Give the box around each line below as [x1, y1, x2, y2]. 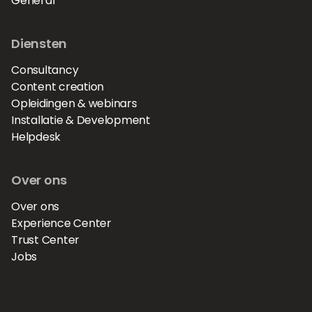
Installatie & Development [11, 112, 150, 128]
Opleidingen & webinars [11, 95, 137, 111]
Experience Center [11, 215, 111, 231]
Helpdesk [11, 129, 61, 145]
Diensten [11, 35, 68, 52]
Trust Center [11, 232, 80, 248]
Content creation [11, 79, 104, 95]
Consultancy [11, 62, 79, 78]
